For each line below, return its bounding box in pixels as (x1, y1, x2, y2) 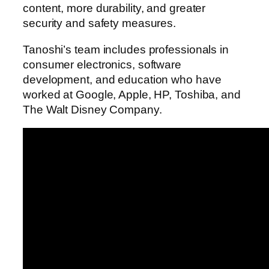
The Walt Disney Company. (23, 103, 162, 116)
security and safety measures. (23, 17, 177, 30)
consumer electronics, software (23, 58, 181, 71)
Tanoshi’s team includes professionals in (23, 43, 229, 56)
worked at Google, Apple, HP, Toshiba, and (23, 88, 241, 101)
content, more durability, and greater (23, 2, 206, 15)
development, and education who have (23, 73, 222, 86)
